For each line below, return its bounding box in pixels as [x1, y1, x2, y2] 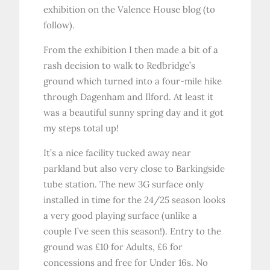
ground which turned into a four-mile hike [43, 75, 222, 87]
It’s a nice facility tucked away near [43, 147, 192, 159]
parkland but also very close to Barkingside [43, 163, 225, 175]
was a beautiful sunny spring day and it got [43, 107, 224, 119]
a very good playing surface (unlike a [43, 210, 198, 222]
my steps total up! [43, 122, 119, 134]
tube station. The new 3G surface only [43, 178, 204, 190]
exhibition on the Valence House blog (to [43, 4, 216, 16]
